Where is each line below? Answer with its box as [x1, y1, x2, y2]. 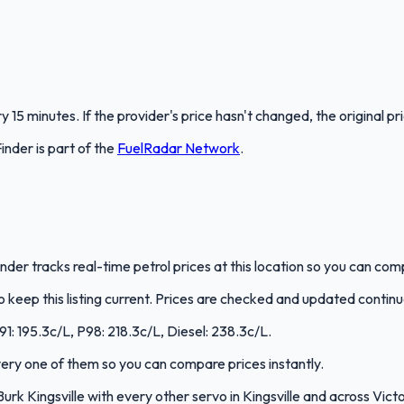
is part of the [33, 139, 117, 157]
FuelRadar [117, 139, 182, 157]
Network [182, 139, 240, 157]
